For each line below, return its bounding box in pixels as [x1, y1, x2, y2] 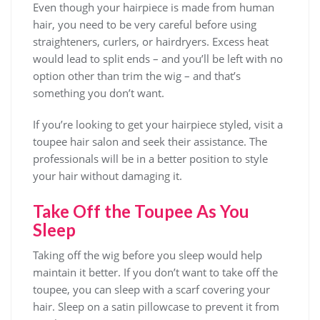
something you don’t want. [33, 86, 164, 100]
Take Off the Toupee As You [33, 201, 249, 221]
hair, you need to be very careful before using [33, 17, 256, 31]
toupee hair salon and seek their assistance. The [33, 134, 267, 149]
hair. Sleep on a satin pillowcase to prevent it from [33, 299, 279, 314]
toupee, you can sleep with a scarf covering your [33, 282, 270, 296]
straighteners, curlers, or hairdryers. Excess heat [33, 34, 269, 49]
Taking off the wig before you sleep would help [33, 248, 262, 262]
